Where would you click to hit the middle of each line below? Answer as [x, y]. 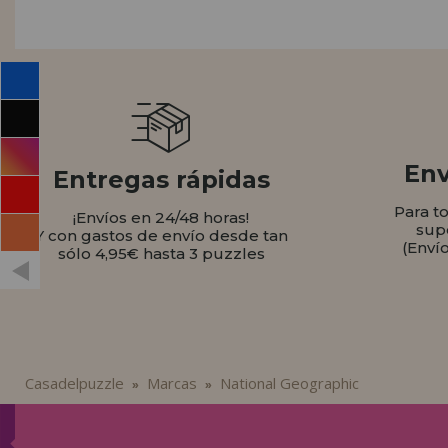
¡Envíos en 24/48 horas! [161, 218]
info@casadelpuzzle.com [170, 146]
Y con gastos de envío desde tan [161, 236]
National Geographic [289, 383]
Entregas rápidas [161, 180]
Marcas [171, 383]
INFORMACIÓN [104, 74]
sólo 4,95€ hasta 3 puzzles [161, 254]
